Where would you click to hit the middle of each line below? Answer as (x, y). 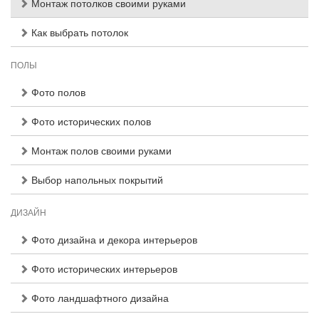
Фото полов (57, 92)
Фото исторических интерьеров (103, 268)
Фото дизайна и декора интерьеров (113, 239)
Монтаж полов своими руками (100, 150)
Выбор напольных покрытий (96, 179)
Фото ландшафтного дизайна (99, 298)
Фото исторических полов (90, 121)
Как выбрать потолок (78, 32)
